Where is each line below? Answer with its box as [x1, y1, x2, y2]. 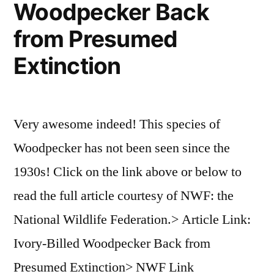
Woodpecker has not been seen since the [13, 139, 230, 157]
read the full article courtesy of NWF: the [13, 187, 234, 205]
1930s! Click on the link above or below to [13, 163, 242, 181]
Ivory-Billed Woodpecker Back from [13, 235, 210, 253]
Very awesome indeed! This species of [13, 116, 220, 133]
